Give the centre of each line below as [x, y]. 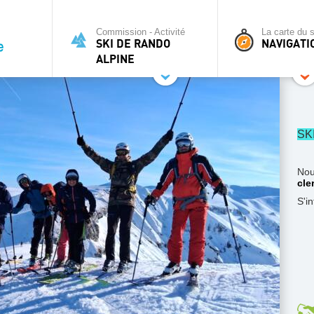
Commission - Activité [141, 32]
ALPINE [115, 60]
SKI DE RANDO [133, 44]
